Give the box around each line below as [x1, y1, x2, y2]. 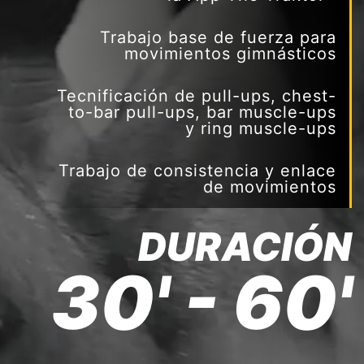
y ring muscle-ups [185, 119, 336, 138]
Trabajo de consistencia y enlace [58, 161, 336, 180]
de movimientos [203, 177, 336, 197]
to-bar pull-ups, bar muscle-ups [68, 102, 336, 122]
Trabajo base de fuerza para [100, 28, 336, 47]
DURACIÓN [138, 223, 352, 271]
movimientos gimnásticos [124, 44, 336, 63]
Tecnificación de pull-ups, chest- [57, 86, 336, 106]
